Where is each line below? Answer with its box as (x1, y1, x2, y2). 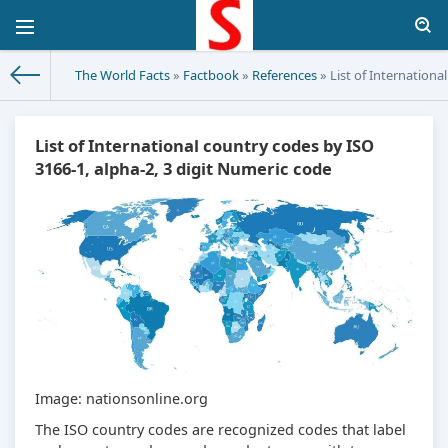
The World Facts (75, 66, 170, 84)
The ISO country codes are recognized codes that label (35, 419, 406, 439)
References (252, 66, 317, 84)
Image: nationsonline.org (35, 388, 208, 408)
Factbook (183, 66, 239, 84)
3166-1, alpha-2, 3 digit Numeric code (35, 157, 332, 181)
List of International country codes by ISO (35, 134, 374, 158)
